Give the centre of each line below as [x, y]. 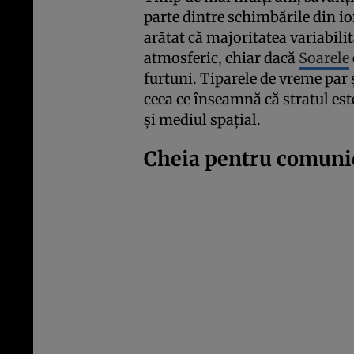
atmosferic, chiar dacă [221, 58]
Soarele [324, 58]
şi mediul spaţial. [202, 120]
